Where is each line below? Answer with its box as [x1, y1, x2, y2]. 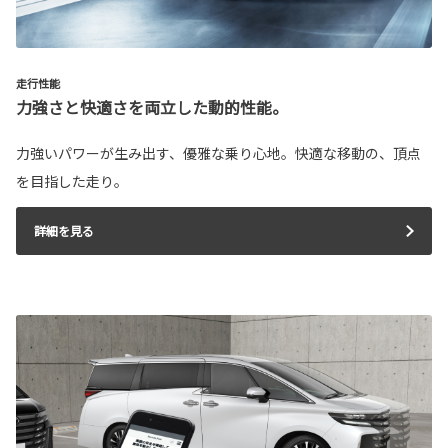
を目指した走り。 [16, 171, 128, 192]
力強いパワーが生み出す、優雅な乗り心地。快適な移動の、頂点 [16, 143, 421, 164]
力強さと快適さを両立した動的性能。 [16, 95, 288, 120]
